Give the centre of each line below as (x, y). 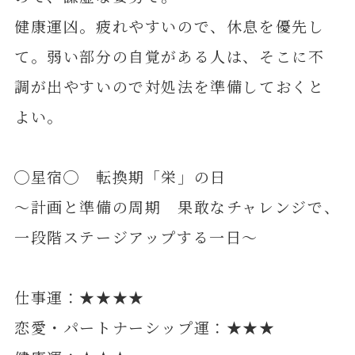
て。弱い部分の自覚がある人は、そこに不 (169, 56)
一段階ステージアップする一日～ (136, 237)
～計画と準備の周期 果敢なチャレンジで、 (177, 207)
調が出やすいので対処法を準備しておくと (169, 86)
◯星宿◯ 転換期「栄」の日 (120, 177)
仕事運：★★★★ (79, 297)
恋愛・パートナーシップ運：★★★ (145, 327)
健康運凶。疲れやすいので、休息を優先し (169, 26)
